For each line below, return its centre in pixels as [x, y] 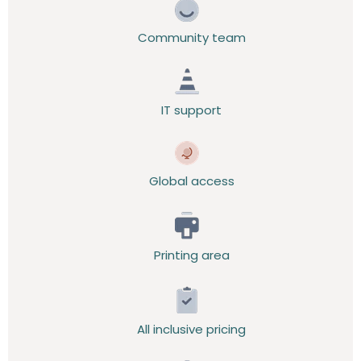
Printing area [191, 255]
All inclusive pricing [191, 329]
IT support [191, 110]
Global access [191, 181]
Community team [191, 37]
